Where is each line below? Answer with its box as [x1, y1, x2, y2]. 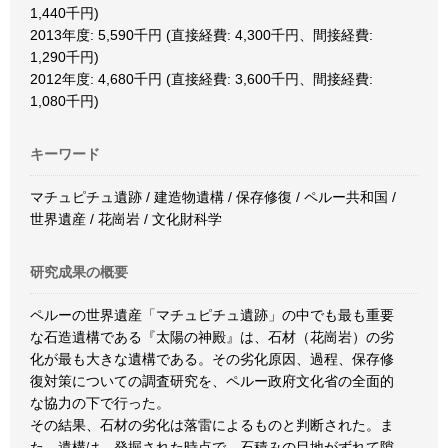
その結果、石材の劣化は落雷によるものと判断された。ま [30, 417, 394, 433]
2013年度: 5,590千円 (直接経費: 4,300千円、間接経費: [30, 27, 373, 43]
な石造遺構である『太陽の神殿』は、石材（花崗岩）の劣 [30, 329, 394, 345]
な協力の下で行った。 [30, 395, 170, 411]
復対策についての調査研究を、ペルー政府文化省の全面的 [30, 373, 394, 389]
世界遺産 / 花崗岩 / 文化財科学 [30, 211, 222, 227]
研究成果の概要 [30, 264, 128, 280]
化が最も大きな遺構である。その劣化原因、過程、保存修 [30, 351, 394, 367]
